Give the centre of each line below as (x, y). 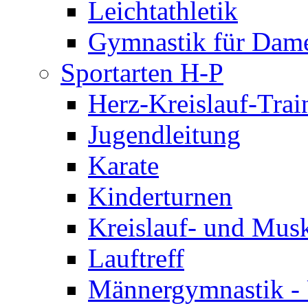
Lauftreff (136, 258)
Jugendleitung (164, 134)
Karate (123, 165)
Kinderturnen (160, 196)
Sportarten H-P (142, 72)
